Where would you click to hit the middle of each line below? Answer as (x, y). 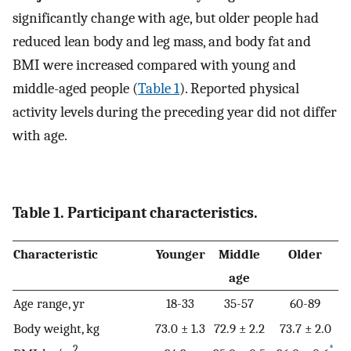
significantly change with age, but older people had (166, 18)
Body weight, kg (56, 328)
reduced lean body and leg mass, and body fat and (162, 42)
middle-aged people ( (75, 89)
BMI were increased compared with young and (154, 65)
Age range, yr (49, 303)
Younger (180, 253)
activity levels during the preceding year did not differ (175, 112)
